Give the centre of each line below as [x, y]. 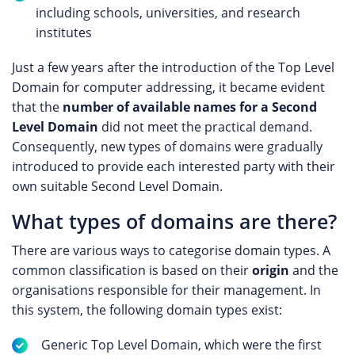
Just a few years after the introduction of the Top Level [173, 67]
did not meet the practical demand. [205, 127]
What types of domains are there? [174, 221]
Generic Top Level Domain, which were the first [181, 345]
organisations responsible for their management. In [166, 290]
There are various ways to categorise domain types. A [171, 250]
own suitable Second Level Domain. [117, 186]
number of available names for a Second [190, 107]
